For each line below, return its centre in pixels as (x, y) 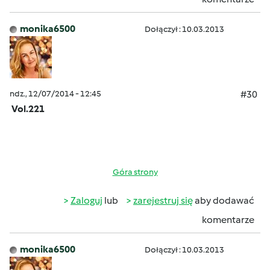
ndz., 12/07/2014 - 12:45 (55, 94)
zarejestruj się (163, 200)
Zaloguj (86, 200)
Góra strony (135, 172)
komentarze (228, 220)
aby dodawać (224, 200)
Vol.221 (28, 109)
